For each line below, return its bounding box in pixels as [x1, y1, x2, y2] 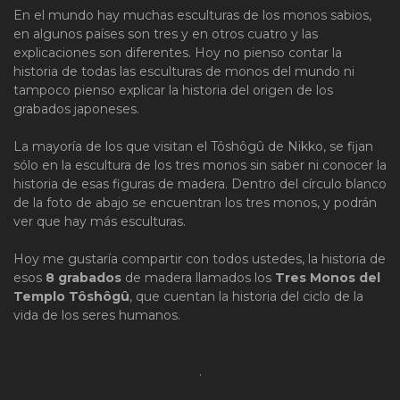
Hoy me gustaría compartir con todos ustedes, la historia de [13, 250, 386, 267]
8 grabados [46, 269, 121, 286]
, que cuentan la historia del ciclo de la [129, 287, 363, 304]
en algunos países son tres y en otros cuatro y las [13, 25, 318, 42]
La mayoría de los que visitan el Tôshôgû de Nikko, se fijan [13, 137, 373, 154]
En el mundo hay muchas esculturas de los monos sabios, [13, 6, 371, 23]
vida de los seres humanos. [13, 306, 180, 323]
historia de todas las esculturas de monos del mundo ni [13, 62, 354, 79]
